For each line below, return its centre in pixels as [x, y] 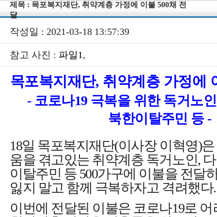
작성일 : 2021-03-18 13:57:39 [70, 31]
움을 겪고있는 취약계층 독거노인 [104, 160]
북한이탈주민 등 [158, 118]
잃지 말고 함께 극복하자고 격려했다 [112, 188]
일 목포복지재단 [68, 146]
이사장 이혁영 [158, 146]
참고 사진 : [34, 55]
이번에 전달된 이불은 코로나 [91, 208]
